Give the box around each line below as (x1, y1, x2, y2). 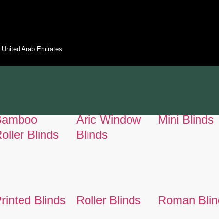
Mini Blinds (158, 112, 214, 126)
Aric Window (76, 112, 141, 126)
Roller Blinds (76, 193, 141, 207)
